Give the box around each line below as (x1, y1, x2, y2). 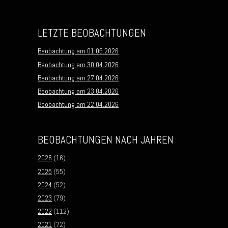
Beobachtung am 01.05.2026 (38, 46, 119, 56)
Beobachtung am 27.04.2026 (38, 73, 119, 82)
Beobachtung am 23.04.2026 (38, 86, 119, 96)
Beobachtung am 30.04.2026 (38, 60, 119, 69)
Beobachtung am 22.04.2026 (38, 100, 119, 109)
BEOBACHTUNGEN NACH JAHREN (38, 133, 174, 147)
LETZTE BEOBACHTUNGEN (38, 25, 146, 40)
